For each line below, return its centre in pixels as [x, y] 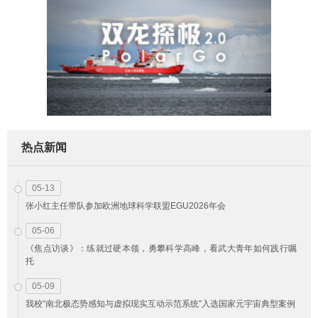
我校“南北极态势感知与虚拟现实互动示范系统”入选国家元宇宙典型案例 [160, 303]
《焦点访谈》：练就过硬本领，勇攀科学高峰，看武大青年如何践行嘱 [161, 248]
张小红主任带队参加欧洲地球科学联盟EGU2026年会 [126, 205]
